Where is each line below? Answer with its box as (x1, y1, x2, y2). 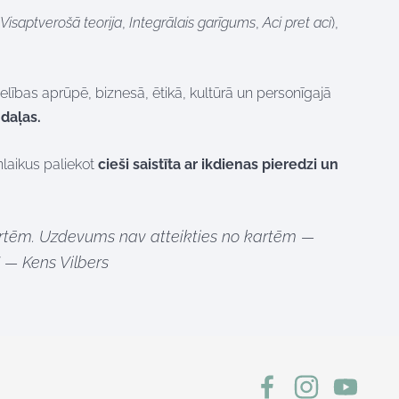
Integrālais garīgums (129, 13, 256, 31)
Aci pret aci (263, 13, 331, 31)
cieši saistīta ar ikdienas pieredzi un (98, 156, 338, 174)
